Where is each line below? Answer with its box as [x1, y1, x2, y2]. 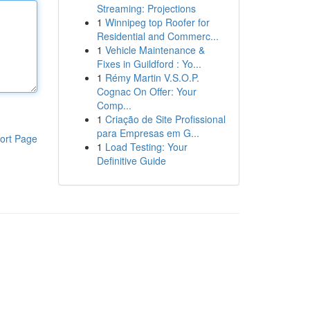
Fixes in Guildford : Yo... [96, 57, 201, 71]
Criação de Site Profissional [104, 112, 226, 126]
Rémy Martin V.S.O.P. [104, 71, 199, 84]
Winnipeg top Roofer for [104, 15, 210, 29]
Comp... [96, 98, 131, 112]
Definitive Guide [96, 154, 166, 167]
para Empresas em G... [96, 126, 199, 140]
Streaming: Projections [96, 1, 196, 15]
